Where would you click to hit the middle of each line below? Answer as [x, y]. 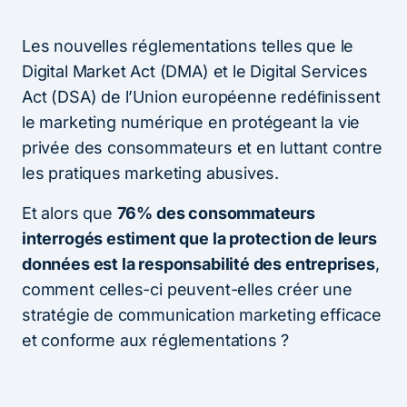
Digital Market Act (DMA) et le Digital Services [195, 71]
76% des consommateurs [216, 213]
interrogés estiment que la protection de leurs [199, 238]
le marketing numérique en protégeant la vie [191, 122]
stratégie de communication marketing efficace [202, 314]
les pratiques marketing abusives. [151, 173]
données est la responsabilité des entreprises [199, 263]
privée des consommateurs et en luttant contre [202, 147]
